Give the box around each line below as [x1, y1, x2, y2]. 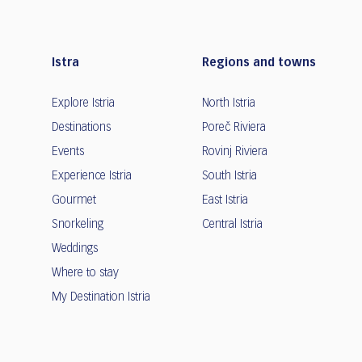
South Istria [202, 170, 257, 183]
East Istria [202, 195, 248, 207]
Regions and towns [202, 57, 316, 69]
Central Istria [202, 219, 263, 231]
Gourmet [52, 195, 96, 207]
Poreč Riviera [202, 122, 266, 134]
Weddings [52, 243, 98, 255]
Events [52, 146, 84, 158]
